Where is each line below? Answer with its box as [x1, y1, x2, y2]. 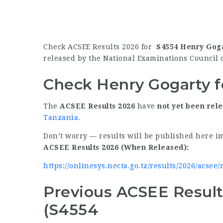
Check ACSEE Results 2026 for [43, 43, 156, 51]
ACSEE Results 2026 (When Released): [43, 143, 189, 151]
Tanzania [43, 113, 78, 121]
